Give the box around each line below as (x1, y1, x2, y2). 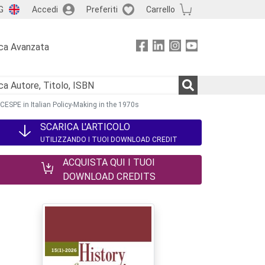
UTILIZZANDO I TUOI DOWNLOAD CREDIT (40, 135, 177, 144)
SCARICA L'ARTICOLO (40, 121, 130, 132)
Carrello (146, 4, 175, 14)
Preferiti (86, 4, 118, 14)
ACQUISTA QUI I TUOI (62, 157, 155, 168)
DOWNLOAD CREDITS (62, 171, 156, 182)
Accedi (31, 4, 58, 14)
